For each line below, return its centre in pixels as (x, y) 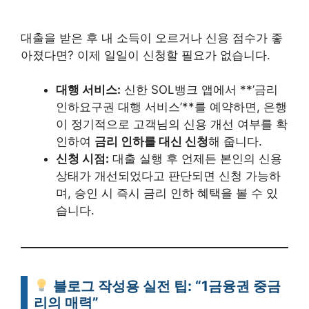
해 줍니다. (235, 141)
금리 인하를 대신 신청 (151, 141)
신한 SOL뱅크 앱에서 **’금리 (199, 90)
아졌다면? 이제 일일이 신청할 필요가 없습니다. (146, 55)
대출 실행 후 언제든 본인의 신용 (196, 159)
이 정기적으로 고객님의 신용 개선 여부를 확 (172, 124)
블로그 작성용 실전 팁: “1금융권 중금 (166, 286)
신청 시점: (82, 159)
